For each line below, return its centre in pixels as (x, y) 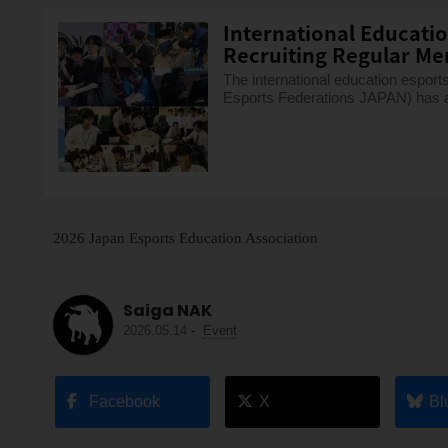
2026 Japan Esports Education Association (185, 238)
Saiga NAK (167, 311)
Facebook (125, 402)
